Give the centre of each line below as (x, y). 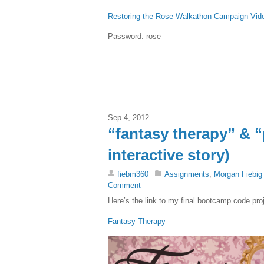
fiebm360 (133, 174)
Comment (124, 186)
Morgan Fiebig (238, 174)
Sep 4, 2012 (128, 118)
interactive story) (169, 155)
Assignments (187, 174)
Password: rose (134, 37)
